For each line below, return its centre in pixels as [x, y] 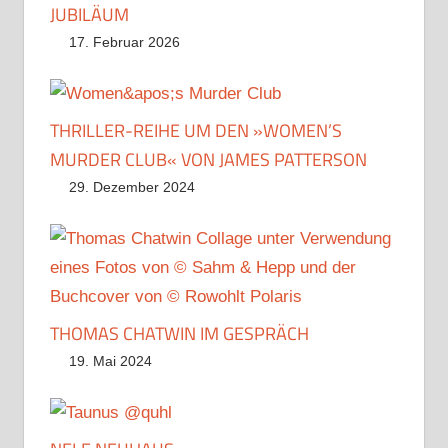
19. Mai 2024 [111, 360]
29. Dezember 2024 [132, 186]
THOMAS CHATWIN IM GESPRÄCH [179, 333]
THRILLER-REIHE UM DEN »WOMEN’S [195, 130]
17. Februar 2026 [125, 41]
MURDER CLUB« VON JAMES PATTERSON [208, 159]
